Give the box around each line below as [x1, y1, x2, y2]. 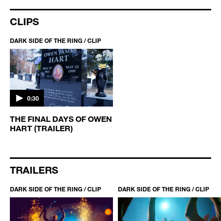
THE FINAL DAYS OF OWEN [10, 114, 112, 124]
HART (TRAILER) [10, 123, 73, 133]
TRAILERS [10, 164, 58, 176]
